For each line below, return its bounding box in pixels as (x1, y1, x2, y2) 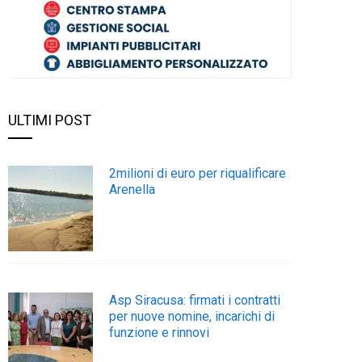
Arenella (109, 182, 156, 198)
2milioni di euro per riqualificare (109, 166, 287, 182)
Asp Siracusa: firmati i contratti (109, 292, 281, 308)
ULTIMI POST (8, 112, 91, 129)
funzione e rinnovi (109, 324, 210, 340)
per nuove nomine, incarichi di (109, 308, 276, 324)
